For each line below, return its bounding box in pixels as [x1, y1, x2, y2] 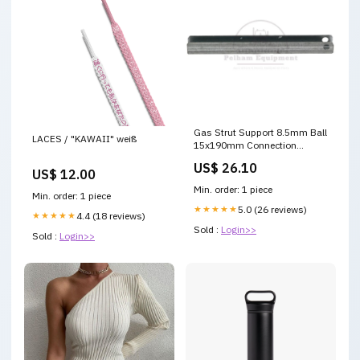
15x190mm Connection [194, 139, 297, 152]
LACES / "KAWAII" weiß [32, 132, 137, 145]
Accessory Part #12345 [194, 152, 297, 165]
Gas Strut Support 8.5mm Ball [194, 126, 327, 139]
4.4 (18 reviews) [76, 209, 145, 222]
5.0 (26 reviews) [238, 203, 307, 216]
